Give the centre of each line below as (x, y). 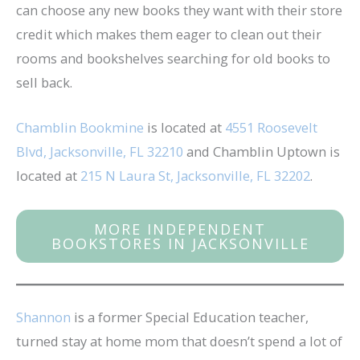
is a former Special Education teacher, (190, 317)
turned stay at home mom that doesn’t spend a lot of (179, 342)
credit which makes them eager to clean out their (169, 35)
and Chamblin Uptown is (262, 152)
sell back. (44, 83)
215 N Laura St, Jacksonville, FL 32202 (195, 176)
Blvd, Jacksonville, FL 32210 (100, 152)
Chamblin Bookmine (80, 128)
